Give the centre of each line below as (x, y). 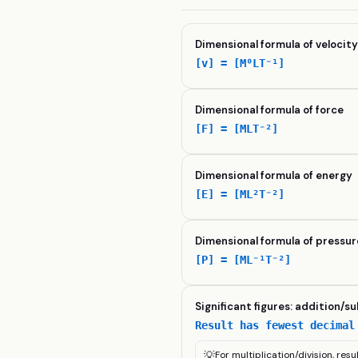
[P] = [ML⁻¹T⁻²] (243, 260)
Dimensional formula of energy (274, 175)
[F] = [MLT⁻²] (237, 129)
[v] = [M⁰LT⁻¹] (240, 63)
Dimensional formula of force (270, 110)
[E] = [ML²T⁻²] (240, 194)
